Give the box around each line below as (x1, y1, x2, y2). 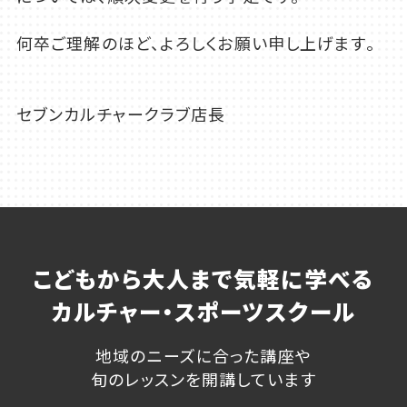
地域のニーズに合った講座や (95, 342, 312, 367)
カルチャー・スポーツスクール (52, 293, 355, 327)
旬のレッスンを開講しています (91, 366, 316, 391)
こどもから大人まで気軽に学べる (34, 261, 373, 294)
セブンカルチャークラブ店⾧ (15, 102, 226, 126)
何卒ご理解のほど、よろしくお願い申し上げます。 (15, 31, 375, 55)
